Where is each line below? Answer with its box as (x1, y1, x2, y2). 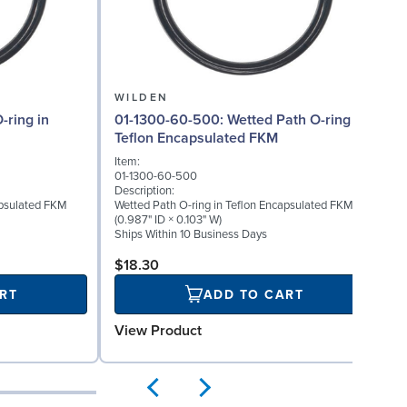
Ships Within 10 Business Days (114, 227, 267, 243)
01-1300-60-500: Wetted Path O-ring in (114, 111, 227, 130)
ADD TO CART (203, 286, 304, 303)
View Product (114, 322, 202, 341)
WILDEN (114, 91, 169, 105)
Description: (114, 184, 174, 199)
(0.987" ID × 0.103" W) (114, 213, 222, 228)
